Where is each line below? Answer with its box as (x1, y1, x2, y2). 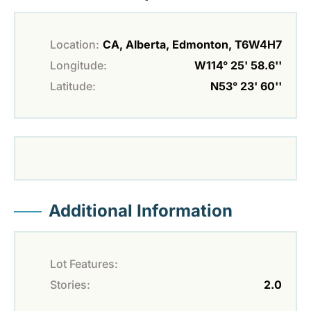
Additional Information (49, 201, 233, 221)
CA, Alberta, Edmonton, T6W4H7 (103, 37, 282, 52)
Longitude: (50, 58, 107, 73)
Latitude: (50, 79, 96, 94)
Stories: (50, 278, 90, 292)
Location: (50, 37, 99, 52)
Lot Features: (50, 257, 118, 271)
